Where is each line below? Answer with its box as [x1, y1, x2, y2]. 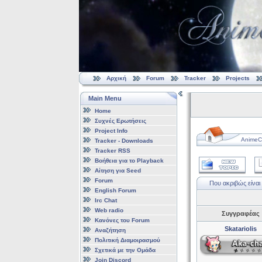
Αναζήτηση [94, 226, 126, 233]
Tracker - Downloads [94, 137, 153, 144]
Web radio [94, 206, 123, 213]
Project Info [94, 127, 127, 134]
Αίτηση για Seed [94, 167, 141, 174]
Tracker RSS [94, 147, 130, 154]
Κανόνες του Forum [94, 216, 150, 223]
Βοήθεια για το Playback [94, 157, 164, 164]
